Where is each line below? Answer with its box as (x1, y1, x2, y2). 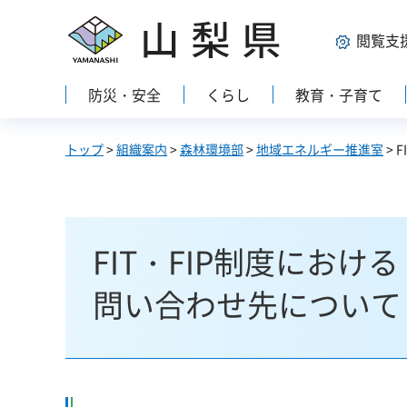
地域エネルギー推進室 (256, 140, 383, 158)
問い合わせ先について (93, 282, 402, 327)
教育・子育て (295, 84, 383, 105)
